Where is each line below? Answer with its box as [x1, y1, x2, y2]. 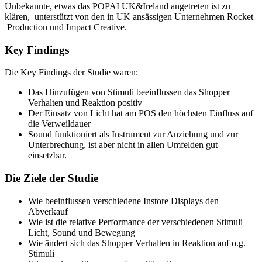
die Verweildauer [28, 119, 91, 129]
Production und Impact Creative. [5, 22, 127, 32]
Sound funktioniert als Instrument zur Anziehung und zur [28, 129, 238, 140]
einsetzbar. [28, 150, 67, 161]
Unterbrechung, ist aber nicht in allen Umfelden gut [28, 140, 218, 150]
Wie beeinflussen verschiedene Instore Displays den [28, 195, 219, 206]
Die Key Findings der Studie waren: [5, 67, 138, 78]
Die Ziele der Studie [5, 171, 98, 184]
